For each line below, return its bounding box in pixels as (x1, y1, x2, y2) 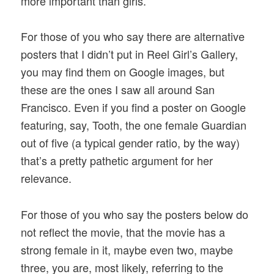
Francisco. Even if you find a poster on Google (21, 99, 246, 116)
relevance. (21, 170, 72, 187)
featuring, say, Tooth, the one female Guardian (21, 117, 247, 133)
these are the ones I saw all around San (21, 81, 215, 98)
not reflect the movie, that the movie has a (21, 223, 226, 240)
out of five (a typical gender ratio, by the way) (21, 135, 240, 151)
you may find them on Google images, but (21, 64, 225, 80)
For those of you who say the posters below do (21, 206, 249, 222)
